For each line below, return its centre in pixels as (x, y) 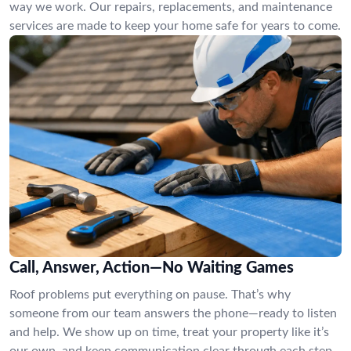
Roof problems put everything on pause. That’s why (150, 294)
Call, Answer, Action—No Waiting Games (152, 268)
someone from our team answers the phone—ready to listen (173, 313)
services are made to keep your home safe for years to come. (175, 26)
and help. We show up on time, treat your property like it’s (169, 332)
